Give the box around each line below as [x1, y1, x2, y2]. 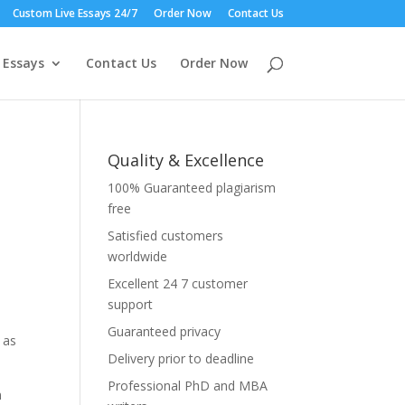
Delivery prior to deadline [108, 350, 255, 367]
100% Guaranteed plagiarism [108, 179, 277, 196]
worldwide [108, 248, 168, 265]
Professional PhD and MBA [108, 377, 268, 394]
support [108, 296, 154, 313]
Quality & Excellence [108, 149, 265, 171]
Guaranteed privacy [108, 323, 221, 340]
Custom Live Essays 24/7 [12, 5, 137, 21]
